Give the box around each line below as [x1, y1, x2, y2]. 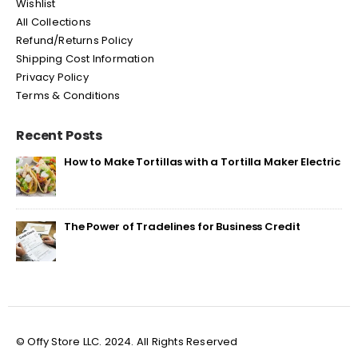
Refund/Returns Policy [16, 32, 133, 48]
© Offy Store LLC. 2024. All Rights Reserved [16, 334, 238, 350]
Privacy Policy [16, 69, 89, 85]
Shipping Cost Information [16, 50, 154, 66]
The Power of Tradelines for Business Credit [64, 218, 300, 234]
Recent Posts [16, 125, 103, 145]
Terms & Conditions [16, 87, 121, 103]
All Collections [16, 14, 91, 30]
